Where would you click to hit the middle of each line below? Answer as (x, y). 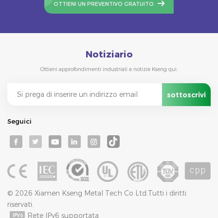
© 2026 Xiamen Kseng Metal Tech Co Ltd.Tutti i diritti (97, 193)
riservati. (20, 204)
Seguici (19, 121)
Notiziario (109, 54)
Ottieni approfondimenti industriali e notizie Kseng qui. (109, 70)
